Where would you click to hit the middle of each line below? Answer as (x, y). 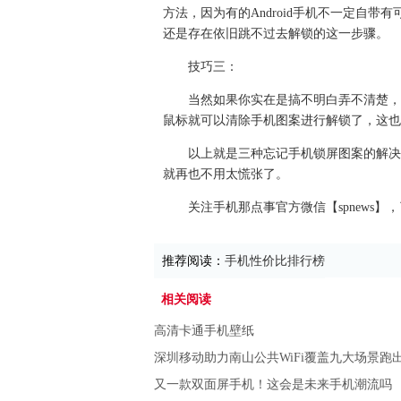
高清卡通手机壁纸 (204, 331)
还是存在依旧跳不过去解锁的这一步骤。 (276, 34)
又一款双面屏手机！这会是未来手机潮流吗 (273, 384)
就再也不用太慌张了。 (226, 174)
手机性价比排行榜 (275, 261)
